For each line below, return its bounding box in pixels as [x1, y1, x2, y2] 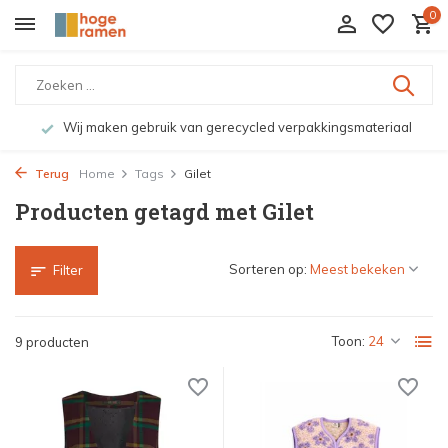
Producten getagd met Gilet [15, 197, 314, 226]
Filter [53, 262, 83, 278]
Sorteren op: [229, 261, 307, 277]
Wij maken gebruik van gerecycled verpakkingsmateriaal [59, 119, 412, 135]
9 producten [15, 334, 89, 350]
